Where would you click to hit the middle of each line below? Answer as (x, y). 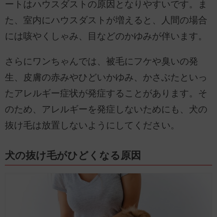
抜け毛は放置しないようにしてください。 (92, 125)
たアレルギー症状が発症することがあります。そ (106, 93)
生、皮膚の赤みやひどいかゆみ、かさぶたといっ (106, 77)
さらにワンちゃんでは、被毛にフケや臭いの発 (101, 61)
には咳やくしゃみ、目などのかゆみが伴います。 (106, 36)
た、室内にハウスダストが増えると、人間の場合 (106, 20)
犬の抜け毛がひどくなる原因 (73, 155)
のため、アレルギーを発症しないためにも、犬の (106, 109)
